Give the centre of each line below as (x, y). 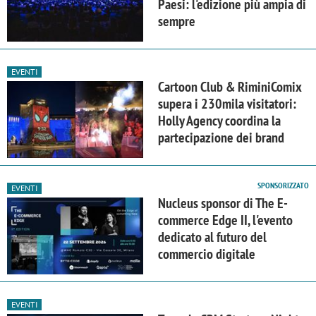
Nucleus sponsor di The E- (223, 203)
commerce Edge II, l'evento (225, 220)
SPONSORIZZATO (283, 186)
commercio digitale (207, 254)
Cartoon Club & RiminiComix (230, 86)
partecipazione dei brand (221, 137)
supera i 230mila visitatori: (227, 103)
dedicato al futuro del (212, 237)
